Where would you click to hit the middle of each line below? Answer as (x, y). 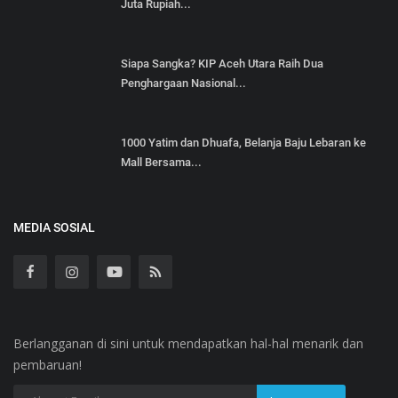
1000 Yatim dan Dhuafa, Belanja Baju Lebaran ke (243, 143)
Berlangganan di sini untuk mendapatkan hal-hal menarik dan (188, 344)
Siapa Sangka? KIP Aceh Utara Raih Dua (222, 64)
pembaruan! (48, 365)
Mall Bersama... (161, 163)
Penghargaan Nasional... (183, 84)
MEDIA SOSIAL (54, 228)
